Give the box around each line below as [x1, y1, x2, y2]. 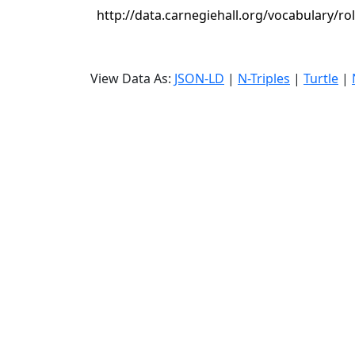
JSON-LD [174, 70, 224, 87]
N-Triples [238, 70, 290, 87]
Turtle [303, 70, 338, 87]
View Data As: [90, 70, 174, 87]
